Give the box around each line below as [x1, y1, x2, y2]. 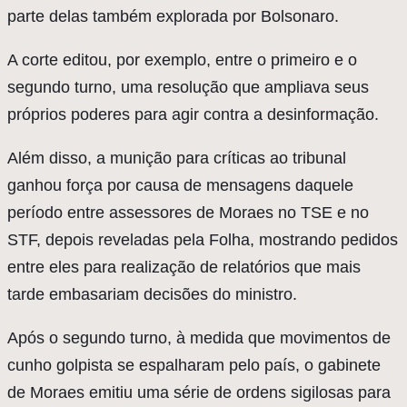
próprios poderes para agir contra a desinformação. [7, 105, 379, 124]
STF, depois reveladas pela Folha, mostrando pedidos [7, 231, 398, 250]
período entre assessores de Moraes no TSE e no [7, 203, 369, 223]
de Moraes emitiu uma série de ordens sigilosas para [7, 383, 391, 402]
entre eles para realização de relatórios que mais [7, 258, 361, 277]
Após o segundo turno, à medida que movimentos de [7, 329, 391, 348]
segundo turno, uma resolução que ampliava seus [7, 78, 369, 97]
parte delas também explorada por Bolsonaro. [7, 7, 339, 26]
